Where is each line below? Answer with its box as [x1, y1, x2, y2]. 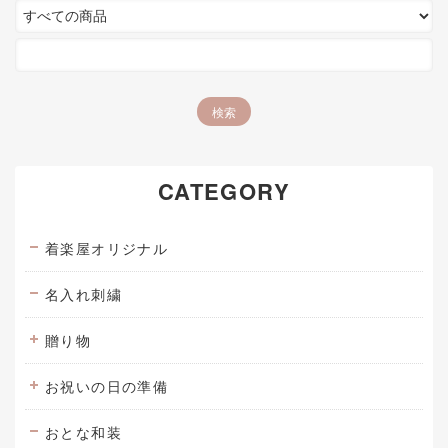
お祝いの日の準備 [45, 375, 169, 396]
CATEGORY [157, 174, 291, 207]
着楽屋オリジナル [45, 237, 169, 258]
